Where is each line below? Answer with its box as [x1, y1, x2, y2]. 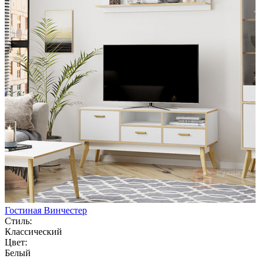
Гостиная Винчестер [5, 205, 87, 215]
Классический [5, 226, 62, 237]
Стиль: [5, 215, 32, 226]
